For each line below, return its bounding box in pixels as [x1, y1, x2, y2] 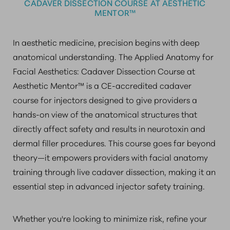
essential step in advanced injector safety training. [13, 180, 205, 191]
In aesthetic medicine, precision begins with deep [13, 36, 200, 48]
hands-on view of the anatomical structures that [13, 108, 197, 120]
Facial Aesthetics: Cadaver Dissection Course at [13, 65, 195, 76]
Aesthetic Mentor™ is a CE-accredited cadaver [13, 79, 191, 91]
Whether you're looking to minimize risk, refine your [13, 212, 207, 224]
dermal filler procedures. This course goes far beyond [13, 137, 216, 148]
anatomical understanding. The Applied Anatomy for [13, 50, 214, 62]
